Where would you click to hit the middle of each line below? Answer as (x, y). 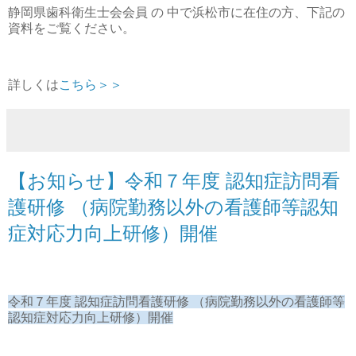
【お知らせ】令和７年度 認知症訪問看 (174, 181)
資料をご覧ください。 (72, 28)
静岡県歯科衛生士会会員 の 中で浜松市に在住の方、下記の (176, 12)
